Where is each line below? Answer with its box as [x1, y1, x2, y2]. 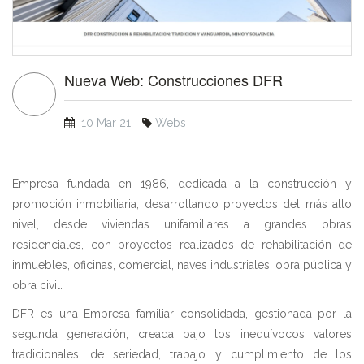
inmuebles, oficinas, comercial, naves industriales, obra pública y [12, 258, 352, 271]
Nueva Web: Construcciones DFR [64, 68, 283, 90]
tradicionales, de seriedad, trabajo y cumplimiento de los [12, 347, 352, 361]
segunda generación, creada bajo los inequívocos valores [12, 327, 352, 340]
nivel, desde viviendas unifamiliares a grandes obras [12, 217, 352, 231]
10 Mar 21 [78, 115, 134, 129]
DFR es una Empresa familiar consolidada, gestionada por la [12, 306, 352, 320]
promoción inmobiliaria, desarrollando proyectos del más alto [12, 197, 352, 210]
